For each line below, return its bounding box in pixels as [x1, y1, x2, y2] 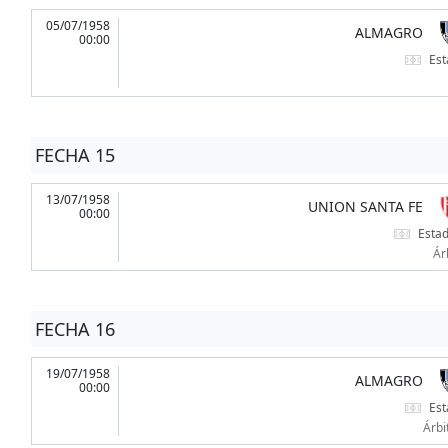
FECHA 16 [34, 317, 115, 342]
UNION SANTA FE [307, 197, 423, 217]
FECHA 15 [34, 143, 115, 168]
